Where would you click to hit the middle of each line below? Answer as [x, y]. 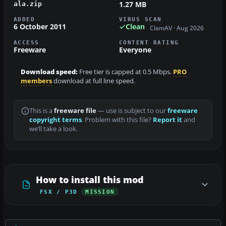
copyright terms [55, 120]
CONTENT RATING [149, 42]
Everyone [135, 49]
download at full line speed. [94, 81]
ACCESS [26, 42]
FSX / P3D [59, 191]
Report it [167, 120]
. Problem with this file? [117, 120]
